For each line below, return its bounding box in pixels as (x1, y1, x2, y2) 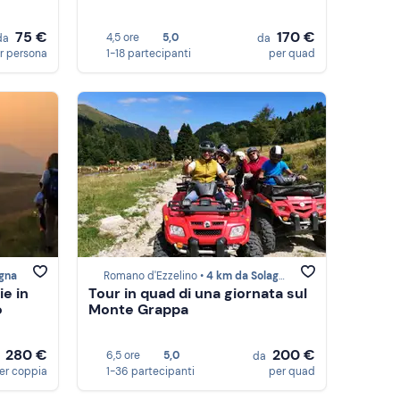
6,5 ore (106, 348, 140, 362)
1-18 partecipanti (106, 46, 191, 61)
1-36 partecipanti (106, 364, 195, 379)
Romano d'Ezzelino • (104, 269, 206, 284)
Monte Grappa (88, 300, 188, 320)
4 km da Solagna (206, 269, 279, 284)
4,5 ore (106, 30, 139, 45)
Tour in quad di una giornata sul (88, 284, 307, 304)
